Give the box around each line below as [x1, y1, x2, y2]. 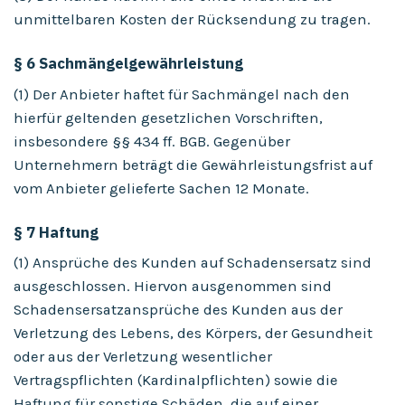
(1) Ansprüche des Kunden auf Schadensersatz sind [14, 253, 372, 271]
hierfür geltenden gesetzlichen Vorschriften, [14, 108, 323, 127]
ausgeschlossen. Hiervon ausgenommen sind [14, 277, 332, 295]
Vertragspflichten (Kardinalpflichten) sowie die [14, 371, 338, 389]
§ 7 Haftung [14, 221, 99, 242]
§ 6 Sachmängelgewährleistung [14, 53, 243, 74]
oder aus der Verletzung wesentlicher [14, 347, 272, 365]
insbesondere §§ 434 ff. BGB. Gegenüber [14, 132, 290, 150]
